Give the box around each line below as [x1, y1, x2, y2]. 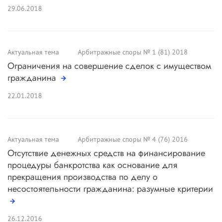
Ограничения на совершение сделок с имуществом [7, 59, 211, 72]
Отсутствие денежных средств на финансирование [7, 146, 205, 160]
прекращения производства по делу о [7, 170, 158, 183]
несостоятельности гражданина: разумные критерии [7, 182, 213, 195]
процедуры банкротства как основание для [7, 158, 177, 171]
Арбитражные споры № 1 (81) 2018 [78, 47, 188, 56]
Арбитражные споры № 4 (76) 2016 [78, 134, 188, 144]
